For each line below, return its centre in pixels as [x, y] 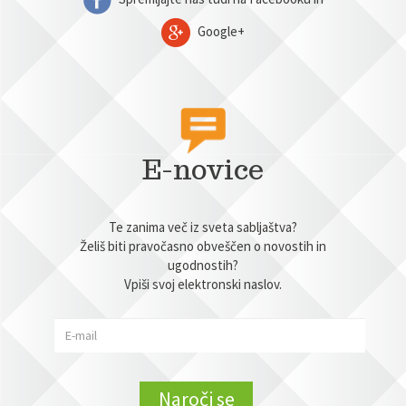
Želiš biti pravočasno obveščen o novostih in [203, 246]
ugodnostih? [203, 266]
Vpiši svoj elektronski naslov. [203, 285]
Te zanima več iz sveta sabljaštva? [203, 227]
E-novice [203, 169]
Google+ [220, 31]
